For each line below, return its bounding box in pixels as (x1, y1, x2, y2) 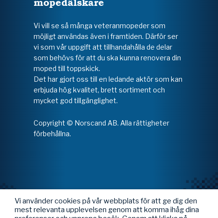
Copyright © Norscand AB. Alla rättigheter (34, 119, 169, 127)
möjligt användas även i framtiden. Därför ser (34, 32, 178, 41)
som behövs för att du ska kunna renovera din (34, 54, 181, 62)
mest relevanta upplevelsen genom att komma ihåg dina (15, 205, 199, 214)
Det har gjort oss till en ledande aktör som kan (34, 75, 182, 84)
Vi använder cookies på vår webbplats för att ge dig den (15, 197, 197, 205)
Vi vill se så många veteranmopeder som (34, 21, 165, 30)
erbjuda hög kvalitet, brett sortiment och (34, 86, 165, 94)
